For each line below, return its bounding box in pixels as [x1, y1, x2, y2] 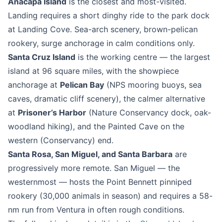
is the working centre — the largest [75, 52, 210, 62]
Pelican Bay [60, 80, 104, 90]
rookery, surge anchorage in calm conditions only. [8, 38, 195, 48]
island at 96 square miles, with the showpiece [8, 66, 179, 76]
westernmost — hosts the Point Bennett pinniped [8, 177, 192, 187]
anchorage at [8, 80, 60, 90]
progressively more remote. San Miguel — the [8, 163, 180, 173]
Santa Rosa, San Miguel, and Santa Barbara [8, 149, 172, 159]
